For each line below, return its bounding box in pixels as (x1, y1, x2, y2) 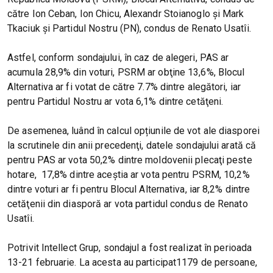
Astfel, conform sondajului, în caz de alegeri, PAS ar (7, 52, 229, 64)
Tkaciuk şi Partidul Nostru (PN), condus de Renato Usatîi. (7, 23, 251, 35)
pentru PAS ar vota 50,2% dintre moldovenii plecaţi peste (7, 154, 252, 166)
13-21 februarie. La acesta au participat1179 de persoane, (7, 257, 257, 269)
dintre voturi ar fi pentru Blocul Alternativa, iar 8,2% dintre (7, 183, 250, 196)
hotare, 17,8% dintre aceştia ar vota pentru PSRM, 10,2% (7, 169, 250, 181)
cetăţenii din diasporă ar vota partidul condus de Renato (7, 198, 248, 210)
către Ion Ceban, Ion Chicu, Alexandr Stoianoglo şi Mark (7, 8, 244, 20)
